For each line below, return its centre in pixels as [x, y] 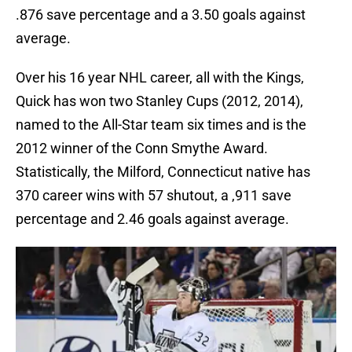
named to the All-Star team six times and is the [161, 125]
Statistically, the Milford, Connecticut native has [163, 172]
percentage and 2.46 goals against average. [152, 219]
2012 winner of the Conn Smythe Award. [142, 148]
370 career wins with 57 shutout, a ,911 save [154, 196]
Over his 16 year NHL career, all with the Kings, [160, 78]
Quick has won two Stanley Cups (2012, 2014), [159, 101]
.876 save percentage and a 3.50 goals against [161, 15]
